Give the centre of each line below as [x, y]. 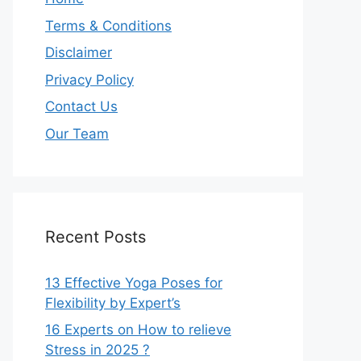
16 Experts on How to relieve [138, 330]
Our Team [77, 133]
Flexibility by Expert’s [113, 303]
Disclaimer [79, 52]
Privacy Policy [89, 79]
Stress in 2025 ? [98, 350]
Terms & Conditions [108, 25]
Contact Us [81, 106]
